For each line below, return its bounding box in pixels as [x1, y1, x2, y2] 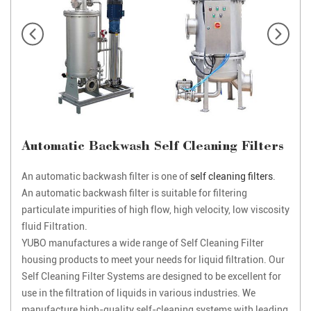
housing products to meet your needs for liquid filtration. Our [22, 254, 285, 266]
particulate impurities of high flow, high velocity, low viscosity [22, 204, 289, 216]
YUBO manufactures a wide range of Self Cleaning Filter [22, 237, 264, 249]
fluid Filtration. [22, 221, 87, 233]
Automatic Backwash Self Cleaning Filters [22, 140, 284, 155]
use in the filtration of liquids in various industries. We [22, 287, 255, 299]
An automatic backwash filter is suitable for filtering [22, 187, 247, 199]
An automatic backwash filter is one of [22, 171, 190, 183]
